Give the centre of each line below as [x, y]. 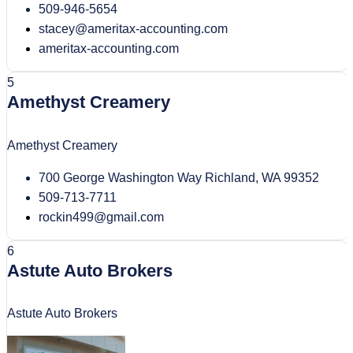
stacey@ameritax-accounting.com [133, 29]
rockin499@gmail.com [101, 217]
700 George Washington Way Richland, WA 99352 [179, 177]
